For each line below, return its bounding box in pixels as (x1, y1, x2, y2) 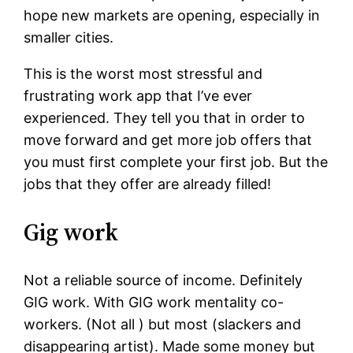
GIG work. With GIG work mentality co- (24, 294, 284, 311)
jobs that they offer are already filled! (24, 176, 272, 193)
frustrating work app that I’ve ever (24, 87, 253, 105)
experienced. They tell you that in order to (24, 110, 306, 127)
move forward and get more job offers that (24, 132, 313, 149)
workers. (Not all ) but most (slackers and (24, 316, 302, 333)
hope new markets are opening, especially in (24, 7, 321, 24)
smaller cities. (24, 29, 114, 46)
